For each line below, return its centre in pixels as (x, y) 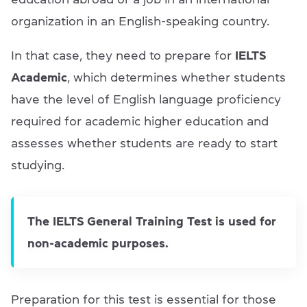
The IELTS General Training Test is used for (152, 222)
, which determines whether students (176, 78)
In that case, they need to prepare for (121, 56)
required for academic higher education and (140, 122)
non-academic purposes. (100, 244)
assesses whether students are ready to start (144, 144)
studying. (38, 165)
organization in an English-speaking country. (142, 22)
